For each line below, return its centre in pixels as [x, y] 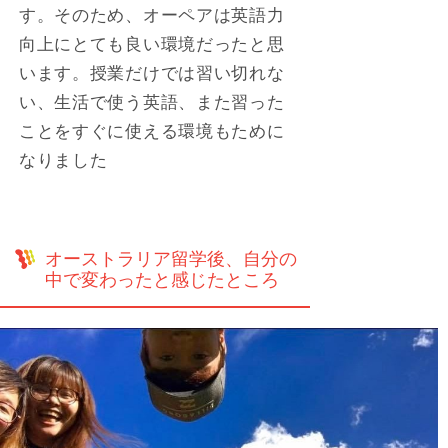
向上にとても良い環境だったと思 [151, 43]
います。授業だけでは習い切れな [151, 72]
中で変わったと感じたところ [162, 279]
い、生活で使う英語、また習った [151, 101]
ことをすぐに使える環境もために [151, 130]
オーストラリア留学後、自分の [171, 258]
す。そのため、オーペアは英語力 [151, 14]
